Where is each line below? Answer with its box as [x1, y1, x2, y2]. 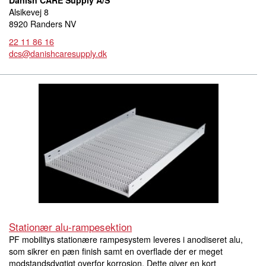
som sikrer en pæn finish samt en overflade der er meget [9, 245, 223, 258]
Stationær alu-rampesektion [9, 219, 132, 235]
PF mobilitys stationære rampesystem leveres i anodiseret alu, [9, 233, 243, 246]
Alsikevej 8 [9, 5, 49, 18]
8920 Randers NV [9, 17, 76, 30]
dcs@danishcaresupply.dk [9, 47, 107, 59]
